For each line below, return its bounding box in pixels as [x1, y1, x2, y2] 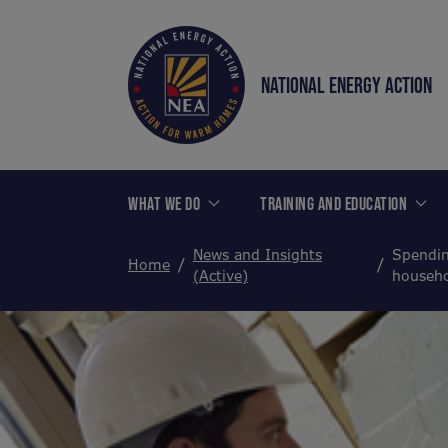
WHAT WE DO [128, 192, 200, 214]
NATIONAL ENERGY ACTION [261, 72, 432, 97]
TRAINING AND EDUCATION [260, 192, 407, 214]
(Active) [193, 266, 248, 285]
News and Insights [193, 245, 322, 264]
